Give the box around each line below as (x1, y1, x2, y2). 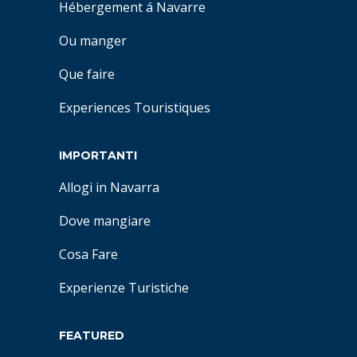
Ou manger (59, 32, 127, 49)
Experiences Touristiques (59, 99, 210, 116)
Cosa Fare (59, 245, 118, 263)
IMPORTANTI (59, 148, 137, 163)
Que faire (59, 65, 115, 83)
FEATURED (59, 328, 124, 343)
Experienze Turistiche (59, 279, 189, 296)
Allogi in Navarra (59, 178, 159, 196)
